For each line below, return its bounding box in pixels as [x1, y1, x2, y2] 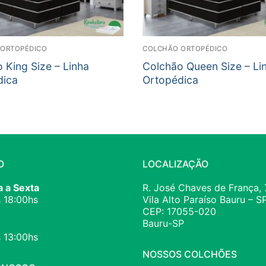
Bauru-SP [142, 217, 184, 230]
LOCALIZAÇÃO [142, 158, 208, 170]
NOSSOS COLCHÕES [142, 248, 237, 261]
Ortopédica [142, 74, 198, 87]
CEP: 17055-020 [142, 205, 216, 218]
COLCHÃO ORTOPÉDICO [142, 45, 227, 53]
